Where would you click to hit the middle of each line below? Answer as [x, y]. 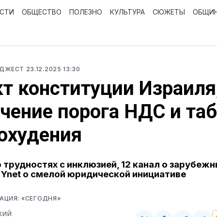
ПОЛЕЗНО [86, 12]
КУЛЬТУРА [127, 12]
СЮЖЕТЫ [169, 12]
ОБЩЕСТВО [42, 12]
